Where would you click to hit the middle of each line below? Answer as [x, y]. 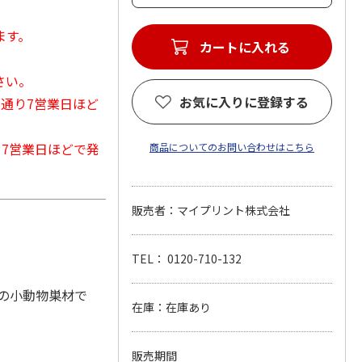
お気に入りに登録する [244, 102]
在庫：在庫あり [171, 307]
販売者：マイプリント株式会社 [210, 210]
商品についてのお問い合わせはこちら [232, 147]
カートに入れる [244, 47]
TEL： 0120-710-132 [186, 259]
